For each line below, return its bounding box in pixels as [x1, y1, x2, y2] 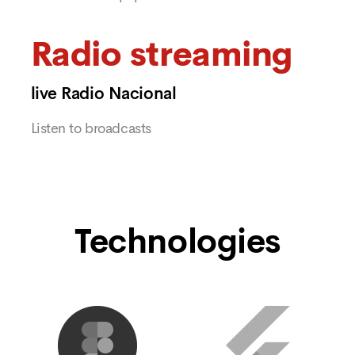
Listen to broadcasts [30, 119, 151, 137]
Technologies [74, 219, 281, 263]
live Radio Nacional [30, 82, 177, 104]
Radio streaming [30, 33, 293, 77]
